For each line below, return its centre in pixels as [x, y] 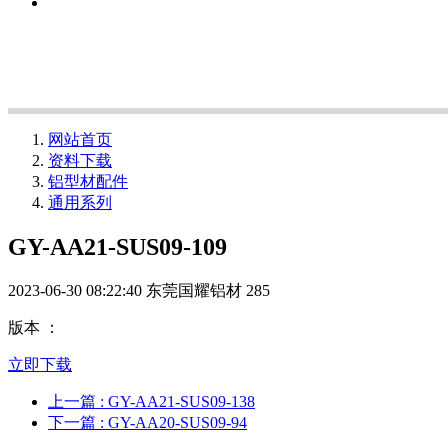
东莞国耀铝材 [194, 290]
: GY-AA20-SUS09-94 [173, 422]
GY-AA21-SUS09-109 [117, 246]
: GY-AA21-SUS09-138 [177, 401]
